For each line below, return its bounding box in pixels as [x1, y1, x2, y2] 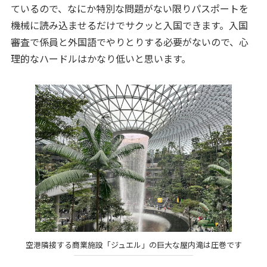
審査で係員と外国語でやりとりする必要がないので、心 [10, 34, 249, 49]
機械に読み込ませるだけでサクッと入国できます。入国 [10, 17, 248, 32]
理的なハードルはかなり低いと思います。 [10, 51, 191, 66]
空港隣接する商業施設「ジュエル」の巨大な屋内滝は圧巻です [25, 238, 242, 250]
